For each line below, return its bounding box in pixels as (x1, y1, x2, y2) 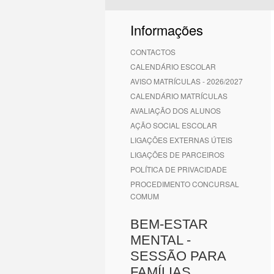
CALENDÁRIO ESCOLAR (130, 61, 216, 72)
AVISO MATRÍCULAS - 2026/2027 (130, 76, 243, 86)
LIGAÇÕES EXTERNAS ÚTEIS (130, 135, 232, 145)
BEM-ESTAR (130, 217, 208, 232)
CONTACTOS (130, 46, 176, 57)
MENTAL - (130, 232, 191, 248)
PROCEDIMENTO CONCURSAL (130, 179, 239, 189)
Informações (130, 20, 203, 39)
